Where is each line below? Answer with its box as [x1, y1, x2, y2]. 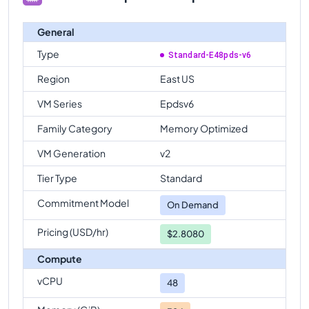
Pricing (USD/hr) [37, 225, 108, 238]
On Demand [167, 199, 219, 210]
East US [160, 72, 195, 85]
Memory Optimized [160, 121, 248, 134]
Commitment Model [37, 196, 129, 209]
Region [37, 72, 70, 85]
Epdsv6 [160, 97, 194, 110]
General [37, 25, 74, 38]
